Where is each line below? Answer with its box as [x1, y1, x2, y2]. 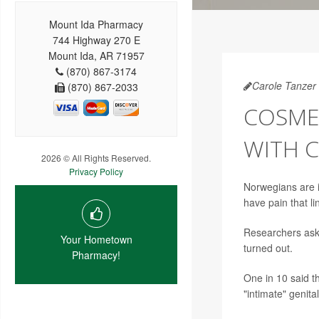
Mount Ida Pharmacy [49, 16, 143, 31]
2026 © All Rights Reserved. [41, 151, 151, 164]
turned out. [243, 241, 293, 255]
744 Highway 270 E [52, 32, 140, 47]
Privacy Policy [69, 164, 123, 177]
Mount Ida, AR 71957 [48, 48, 145, 63]
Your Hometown [60, 231, 132, 246]
